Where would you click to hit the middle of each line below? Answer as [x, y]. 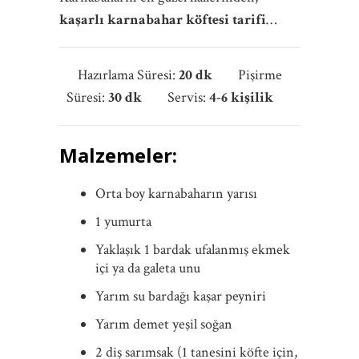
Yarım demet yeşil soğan [164, 325]
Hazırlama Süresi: [128, 75]
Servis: [188, 98]
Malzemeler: [118, 155]
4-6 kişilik [251, 98]
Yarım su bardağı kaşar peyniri [181, 296]
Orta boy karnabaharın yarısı [176, 194]
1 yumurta [123, 222]
